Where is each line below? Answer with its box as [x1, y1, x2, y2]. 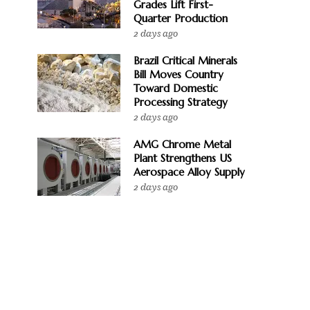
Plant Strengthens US [134, 152, 232, 165]
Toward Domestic [134, 82, 218, 95]
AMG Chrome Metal [134, 138, 231, 151]
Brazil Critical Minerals [134, 54, 237, 67]
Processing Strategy [134, 95, 228, 109]
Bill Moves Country [134, 68, 224, 81]
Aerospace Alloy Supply [134, 165, 245, 179]
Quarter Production [134, 12, 228, 25]
